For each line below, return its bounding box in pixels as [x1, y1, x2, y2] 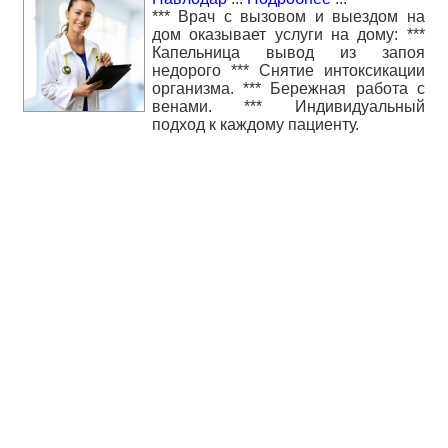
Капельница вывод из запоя [152, 44, 425, 61]
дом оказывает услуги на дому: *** [152, 26, 425, 43]
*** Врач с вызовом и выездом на [152, 8, 425, 25]
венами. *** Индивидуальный [152, 98, 425, 115]
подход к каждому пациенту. [152, 116, 359, 133]
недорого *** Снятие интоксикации [152, 62, 425, 79]
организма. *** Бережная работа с [152, 80, 425, 97]
